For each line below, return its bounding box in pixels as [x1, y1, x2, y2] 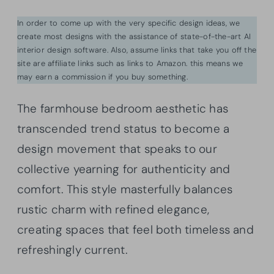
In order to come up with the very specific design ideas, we [17, 17, 240, 28]
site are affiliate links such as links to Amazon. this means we [17, 57, 243, 68]
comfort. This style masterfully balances [17, 181, 233, 197]
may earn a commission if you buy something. [17, 71, 188, 82]
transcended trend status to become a [17, 120, 230, 136]
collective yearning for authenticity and [17, 161, 231, 177]
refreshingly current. [17, 242, 128, 257]
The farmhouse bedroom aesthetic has [17, 100, 229, 116]
